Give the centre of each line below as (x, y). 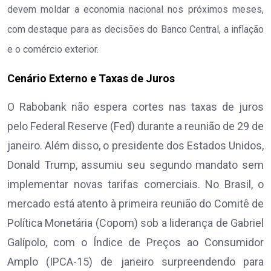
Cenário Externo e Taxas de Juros (91, 79)
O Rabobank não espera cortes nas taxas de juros (135, 107)
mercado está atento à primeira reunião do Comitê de (135, 204)
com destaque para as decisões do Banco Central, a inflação (135, 30)
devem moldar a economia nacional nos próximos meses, (135, 10)
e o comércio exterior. (53, 50)
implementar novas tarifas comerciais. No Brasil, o (135, 184)
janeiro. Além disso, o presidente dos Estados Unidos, (135, 146)
